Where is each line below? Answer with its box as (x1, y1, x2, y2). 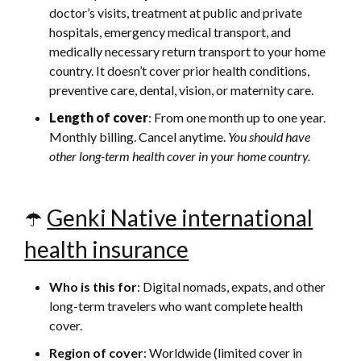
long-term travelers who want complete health (49, 298, 304, 314)
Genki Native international (47, 204, 313, 232)
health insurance (24, 235, 189, 263)
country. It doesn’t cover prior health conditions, (49, 63, 310, 79)
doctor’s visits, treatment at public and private (49, 5, 303, 21)
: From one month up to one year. (148, 110, 326, 126)
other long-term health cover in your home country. (49, 148, 311, 164)
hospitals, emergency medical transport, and (49, 24, 292, 40)
